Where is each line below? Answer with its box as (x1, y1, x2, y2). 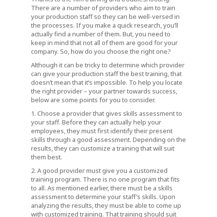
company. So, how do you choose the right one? (31, 47, 171, 56)
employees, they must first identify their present (31, 126, 172, 136)
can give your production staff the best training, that (31, 69, 182, 78)
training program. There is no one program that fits (31, 175, 180, 184)
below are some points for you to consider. (31, 95, 155, 105)
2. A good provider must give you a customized (31, 166, 168, 175)
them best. (31, 153, 62, 162)
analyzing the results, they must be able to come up (31, 201, 181, 210)
